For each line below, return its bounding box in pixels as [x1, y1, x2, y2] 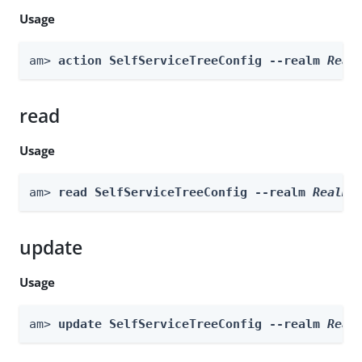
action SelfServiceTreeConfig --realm [58, 53, 327, 68]
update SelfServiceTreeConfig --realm [58, 316, 327, 331]
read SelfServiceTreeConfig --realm [58, 184, 313, 200]
